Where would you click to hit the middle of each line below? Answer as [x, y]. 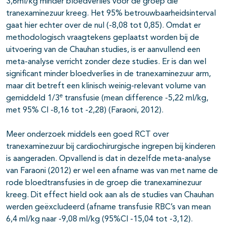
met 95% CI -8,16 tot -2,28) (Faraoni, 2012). [85, 111]
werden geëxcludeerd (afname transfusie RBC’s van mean [108, 208]
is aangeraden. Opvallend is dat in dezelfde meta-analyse [108, 159]
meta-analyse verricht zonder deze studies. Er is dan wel [106, 62]
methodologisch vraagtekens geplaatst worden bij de [103, 38]
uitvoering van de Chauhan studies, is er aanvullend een [103, 50]
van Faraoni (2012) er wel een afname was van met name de [112, 171]
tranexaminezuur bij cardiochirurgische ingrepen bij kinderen [111, 147]
